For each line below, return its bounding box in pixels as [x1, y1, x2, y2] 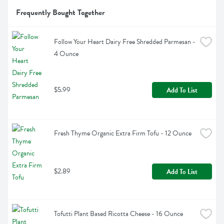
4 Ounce [54, 48, 78, 59]
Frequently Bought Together [16, 6, 104, 19]
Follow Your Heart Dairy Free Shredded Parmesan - [54, 36, 195, 47]
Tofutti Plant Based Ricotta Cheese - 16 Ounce [54, 208, 183, 219]
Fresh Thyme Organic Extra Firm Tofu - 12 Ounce [54, 128, 191, 139]
